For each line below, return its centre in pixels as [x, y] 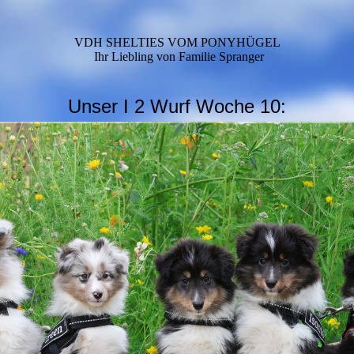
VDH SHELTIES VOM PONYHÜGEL [177, 42]
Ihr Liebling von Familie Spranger [179, 56]
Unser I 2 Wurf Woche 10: [177, 106]
